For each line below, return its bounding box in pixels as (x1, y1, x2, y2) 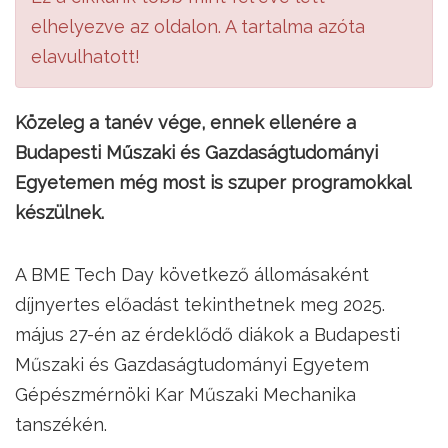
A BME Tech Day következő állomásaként (15, 264, 369, 285)
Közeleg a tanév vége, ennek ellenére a (15, 112, 356, 133)
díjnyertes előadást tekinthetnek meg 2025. (15, 294, 385, 315)
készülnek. (15, 202, 104, 223)
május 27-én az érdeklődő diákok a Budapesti (15, 324, 400, 345)
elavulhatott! (31, 46, 140, 67)
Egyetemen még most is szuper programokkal (15, 172, 410, 193)
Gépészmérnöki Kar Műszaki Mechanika (15, 384, 356, 405)
